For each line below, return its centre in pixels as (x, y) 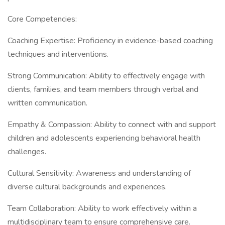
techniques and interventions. (58, 54)
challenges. (27, 152)
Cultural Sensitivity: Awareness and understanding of (99, 173)
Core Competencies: (42, 19)
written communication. (47, 103)
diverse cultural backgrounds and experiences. (87, 187)
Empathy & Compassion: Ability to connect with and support (112, 125)
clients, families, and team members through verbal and (103, 89)
